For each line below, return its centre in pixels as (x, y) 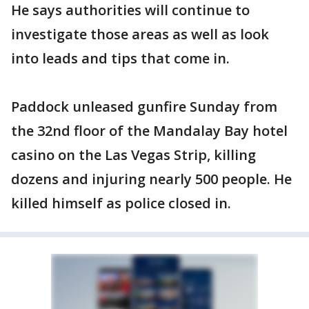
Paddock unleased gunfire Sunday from (144, 107)
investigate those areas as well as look (140, 34)
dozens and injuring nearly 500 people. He (151, 179)
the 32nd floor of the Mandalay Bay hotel (149, 131)
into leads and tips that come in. (120, 58)
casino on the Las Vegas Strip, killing (133, 155)
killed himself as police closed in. (121, 203)
